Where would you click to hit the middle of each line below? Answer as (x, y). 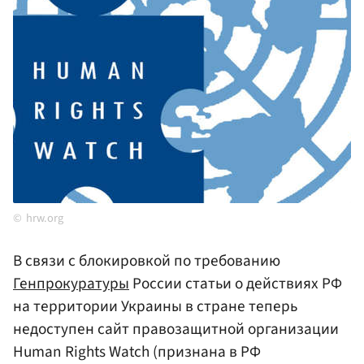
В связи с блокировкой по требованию (147, 261)
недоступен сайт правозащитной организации (176, 329)
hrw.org (45, 219)
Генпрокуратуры (71, 284)
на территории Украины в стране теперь (155, 307)
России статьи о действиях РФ (236, 284)
